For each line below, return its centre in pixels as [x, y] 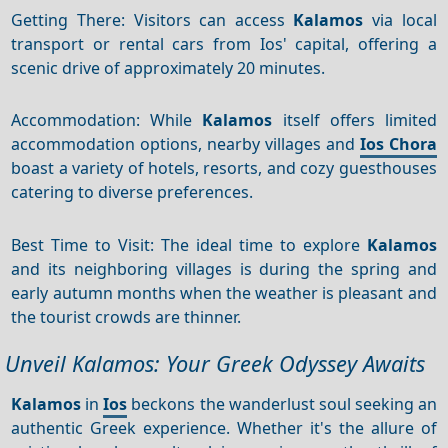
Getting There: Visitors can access [152, 19]
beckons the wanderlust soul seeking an [282, 403]
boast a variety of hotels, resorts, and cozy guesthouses [224, 167]
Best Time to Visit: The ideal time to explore [189, 244]
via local [400, 19]
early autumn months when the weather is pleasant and [224, 292]
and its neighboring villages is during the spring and [224, 268]
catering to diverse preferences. [132, 191]
